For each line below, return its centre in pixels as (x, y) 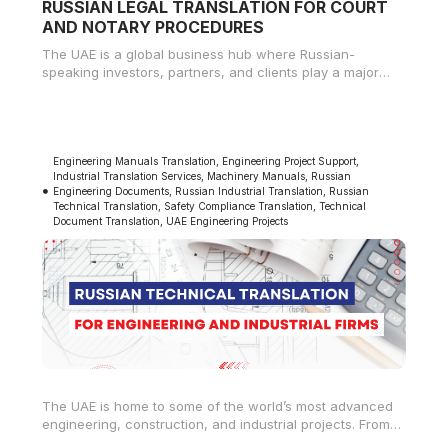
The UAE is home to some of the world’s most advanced (217, 405)
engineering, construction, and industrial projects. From (216, 423)
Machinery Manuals (256, 175)
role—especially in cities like (130, 89)
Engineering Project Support (289, 160)
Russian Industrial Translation (249, 190)
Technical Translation (106, 205)
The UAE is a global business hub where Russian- (198, 53)
